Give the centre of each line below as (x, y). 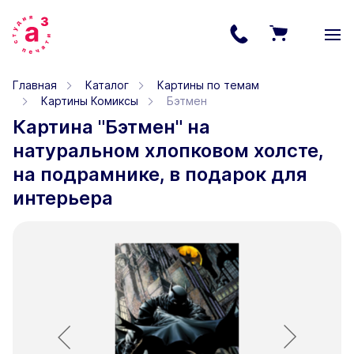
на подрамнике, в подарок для (160, 175)
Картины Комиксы (90, 101)
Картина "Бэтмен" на (111, 127)
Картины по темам (208, 85)
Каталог (107, 85)
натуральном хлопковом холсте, (168, 151)
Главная (35, 85)
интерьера (63, 198)
